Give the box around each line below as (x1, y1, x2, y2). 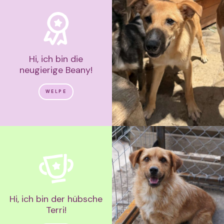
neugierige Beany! (19, 63, 92, 76)
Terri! (45, 203, 66, 216)
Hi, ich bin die (29, 52, 83, 65)
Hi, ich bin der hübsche (9, 192, 102, 205)
